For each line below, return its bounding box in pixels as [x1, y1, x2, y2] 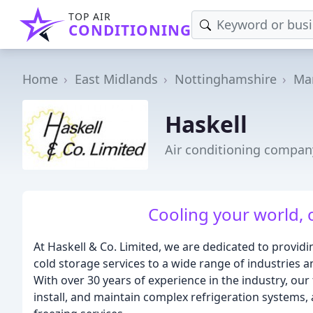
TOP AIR [68, 10, 111, 23]
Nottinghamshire [175, 71, 277, 87]
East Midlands [75, 71, 158, 87]
